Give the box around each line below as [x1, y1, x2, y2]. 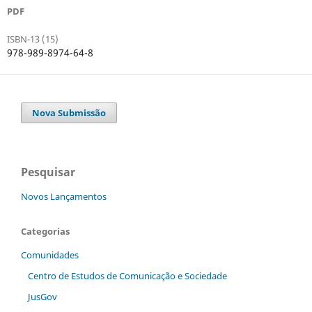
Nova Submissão [32, 107, 106, 120]
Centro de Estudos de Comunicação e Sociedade [27, 270, 227, 283]
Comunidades [21, 249, 79, 262]
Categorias [21, 225, 70, 238]
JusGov [27, 290, 57, 304]
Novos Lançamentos [21, 190, 107, 203]
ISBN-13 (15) [6, 33, 58, 46]
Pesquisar [21, 164, 75, 180]
